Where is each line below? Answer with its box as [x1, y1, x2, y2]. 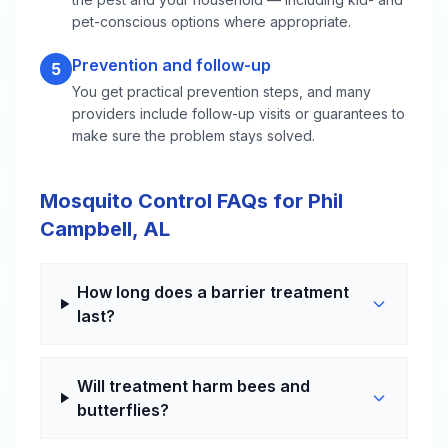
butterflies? [76, 400, 169, 420]
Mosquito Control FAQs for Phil [40, 189, 343, 213]
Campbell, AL [40, 217, 170, 241]
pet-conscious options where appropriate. [72, 13, 351, 30]
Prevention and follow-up [72, 55, 271, 75]
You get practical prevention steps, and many [72, 83, 371, 100]
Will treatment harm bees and [76, 376, 310, 396]
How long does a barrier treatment [77, 282, 350, 302]
